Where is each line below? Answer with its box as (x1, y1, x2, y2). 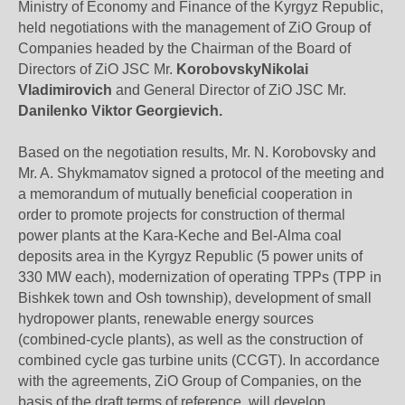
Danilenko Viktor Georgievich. (18, 103, 222, 118)
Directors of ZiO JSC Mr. (18, 61, 176, 77)
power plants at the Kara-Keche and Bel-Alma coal (18, 228, 342, 243)
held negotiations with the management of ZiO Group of (18, 20, 371, 35)
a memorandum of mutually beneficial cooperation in (18, 186, 353, 202)
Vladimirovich (18, 82, 112, 98)
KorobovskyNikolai (176, 61, 308, 77)
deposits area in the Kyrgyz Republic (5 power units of (18, 249, 363, 264)
